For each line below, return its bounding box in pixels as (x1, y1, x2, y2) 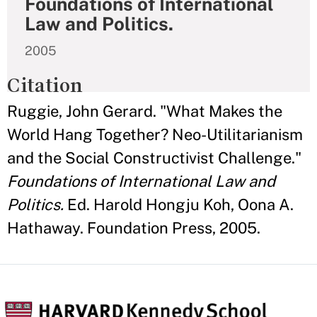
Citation (7, 74, 83, 96)
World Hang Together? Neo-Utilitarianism (7, 125, 303, 144)
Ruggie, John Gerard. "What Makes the (7, 102, 282, 120)
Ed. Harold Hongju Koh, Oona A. (64, 195, 294, 214)
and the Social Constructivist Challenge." (7, 149, 301, 167)
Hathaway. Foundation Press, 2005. (7, 219, 260, 237)
